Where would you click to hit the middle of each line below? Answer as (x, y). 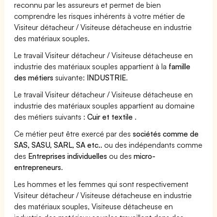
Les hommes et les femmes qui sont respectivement (101, 184)
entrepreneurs (38, 167)
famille (180, 66)
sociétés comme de (166, 133)
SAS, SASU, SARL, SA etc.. (58, 145)
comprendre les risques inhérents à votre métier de (100, 16)
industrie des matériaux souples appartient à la (92, 66)
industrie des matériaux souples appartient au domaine (105, 105)
